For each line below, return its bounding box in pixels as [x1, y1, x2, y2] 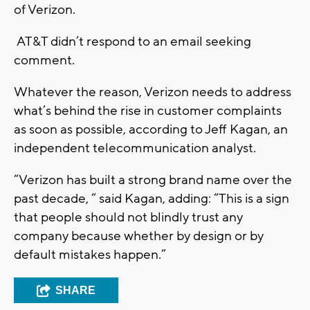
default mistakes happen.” [14, 246, 166, 264]
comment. [14, 52, 75, 69]
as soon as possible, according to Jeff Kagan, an [14, 121, 288, 138]
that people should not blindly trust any [14, 209, 243, 226]
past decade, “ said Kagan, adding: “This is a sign [14, 190, 289, 208]
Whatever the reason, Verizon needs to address [14, 84, 291, 101]
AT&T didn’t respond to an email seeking [14, 33, 251, 51]
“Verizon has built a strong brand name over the [14, 172, 292, 189]
